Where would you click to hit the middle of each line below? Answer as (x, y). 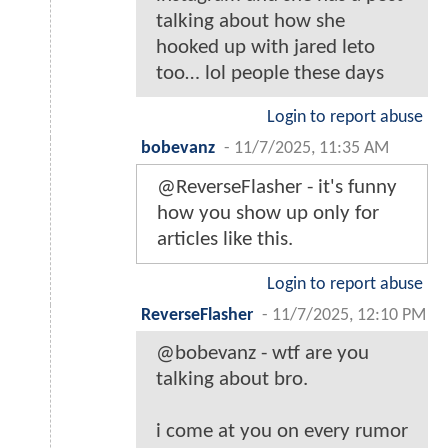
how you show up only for (268, 213)
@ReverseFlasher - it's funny (277, 187)
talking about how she (250, 21)
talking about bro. (232, 379)
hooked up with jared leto (265, 47)
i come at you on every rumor (282, 431)
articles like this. (225, 239)
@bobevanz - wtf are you (262, 353)
